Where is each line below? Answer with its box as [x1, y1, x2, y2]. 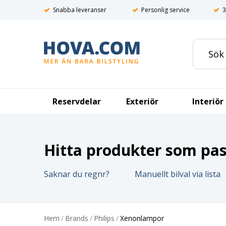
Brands [65, 213, 88, 223]
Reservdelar [52, 96, 101, 107]
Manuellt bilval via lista [135, 168, 220, 180]
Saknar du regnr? [44, 168, 109, 180]
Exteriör [126, 96, 158, 107]
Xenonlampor [120, 213, 164, 223]
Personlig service [141, 6, 190, 14]
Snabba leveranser [53, 6, 106, 14]
